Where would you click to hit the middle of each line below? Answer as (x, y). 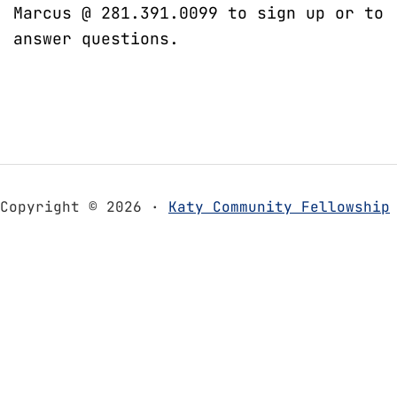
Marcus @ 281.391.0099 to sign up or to (198, 13)
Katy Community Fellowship (279, 207)
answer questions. (96, 39)
